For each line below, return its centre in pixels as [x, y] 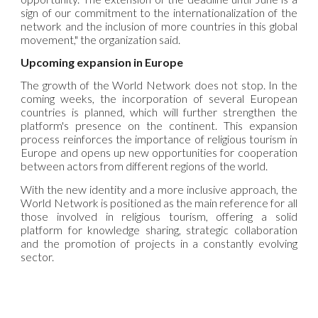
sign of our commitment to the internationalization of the [159, 12]
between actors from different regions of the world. [144, 166]
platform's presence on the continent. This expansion [159, 126]
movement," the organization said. [101, 39]
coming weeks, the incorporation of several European [159, 99]
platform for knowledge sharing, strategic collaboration [159, 229]
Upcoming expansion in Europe [102, 62]
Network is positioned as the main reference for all [175, 202]
